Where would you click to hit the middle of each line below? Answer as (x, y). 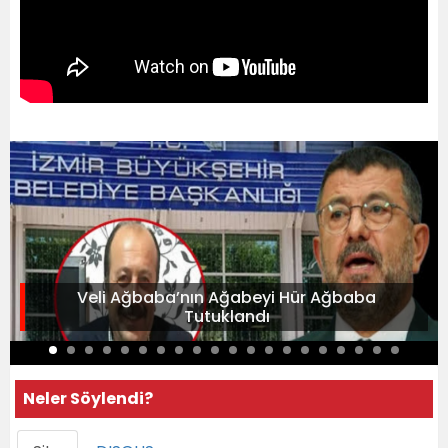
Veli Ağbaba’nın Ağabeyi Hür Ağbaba (226, 297)
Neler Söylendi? (88, 398)
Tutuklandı (226, 316)
